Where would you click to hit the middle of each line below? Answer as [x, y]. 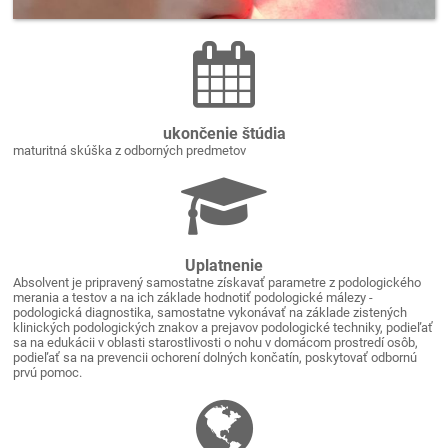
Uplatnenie [224, 265]
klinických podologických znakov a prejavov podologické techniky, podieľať [223, 327]
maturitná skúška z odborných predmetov [130, 150]
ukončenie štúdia [224, 133]
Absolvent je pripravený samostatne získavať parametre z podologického [217, 282]
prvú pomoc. [49, 372]
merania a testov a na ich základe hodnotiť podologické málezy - [193, 297]
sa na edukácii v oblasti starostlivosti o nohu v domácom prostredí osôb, [216, 342]
